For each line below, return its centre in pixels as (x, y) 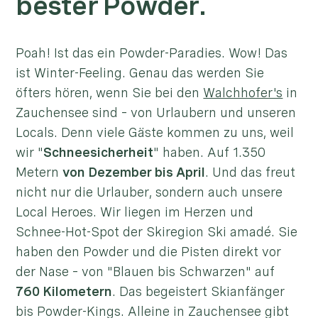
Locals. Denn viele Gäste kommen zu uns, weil (155, 133)
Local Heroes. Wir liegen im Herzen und (135, 212)
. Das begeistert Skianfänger (199, 292)
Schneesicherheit (99, 153)
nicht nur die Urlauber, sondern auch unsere (149, 192)
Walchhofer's (243, 93)
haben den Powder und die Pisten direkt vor (149, 252)
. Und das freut (251, 172)
